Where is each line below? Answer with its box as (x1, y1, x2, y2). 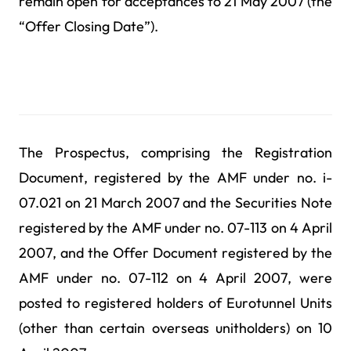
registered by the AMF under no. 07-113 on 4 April (19, 219, 332, 237)
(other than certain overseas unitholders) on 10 (19, 319, 332, 338)
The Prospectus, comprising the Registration (19, 143, 332, 162)
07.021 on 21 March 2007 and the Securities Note (19, 194, 332, 212)
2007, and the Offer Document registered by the (19, 244, 332, 262)
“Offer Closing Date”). (19, 17, 158, 35)
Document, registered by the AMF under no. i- (19, 168, 332, 187)
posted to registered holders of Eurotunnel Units (19, 294, 332, 313)
